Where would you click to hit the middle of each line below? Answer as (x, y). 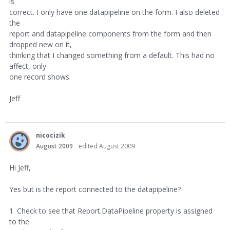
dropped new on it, (41, 44)
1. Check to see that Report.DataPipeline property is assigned (111, 211)
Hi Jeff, (20, 168)
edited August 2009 (107, 146)
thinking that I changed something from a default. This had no (112, 55)
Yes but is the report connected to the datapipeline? (95, 189)
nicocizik (51, 135)
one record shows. (40, 77)
